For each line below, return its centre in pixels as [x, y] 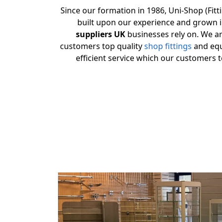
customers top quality [102, 46]
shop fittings [168, 46]
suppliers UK [101, 34]
